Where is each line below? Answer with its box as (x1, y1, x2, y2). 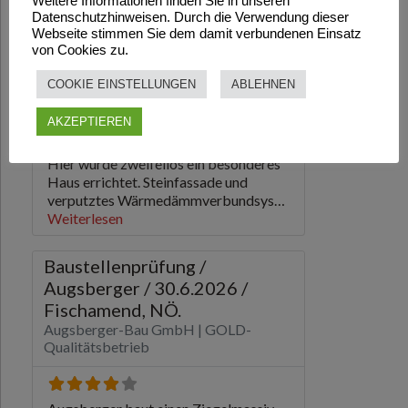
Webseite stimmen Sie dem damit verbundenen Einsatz (32, 25, 362, 41)
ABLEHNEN (231, 76, 295, 91)
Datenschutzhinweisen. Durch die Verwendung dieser (32, 9, 349, 25)
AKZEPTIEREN (47, 114, 131, 128)
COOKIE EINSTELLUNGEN (47, 76, 196, 91)
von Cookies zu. (32, 42, 128, 57)
